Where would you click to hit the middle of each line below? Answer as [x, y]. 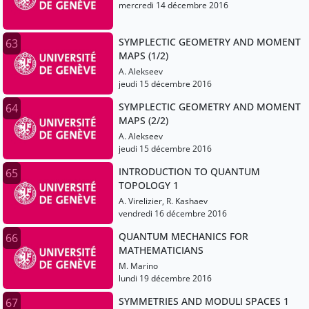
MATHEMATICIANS [161, 250]
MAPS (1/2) [143, 56]
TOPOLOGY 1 [149, 186]
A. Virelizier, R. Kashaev [163, 201]
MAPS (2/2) [143, 121]
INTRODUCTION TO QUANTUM [189, 172]
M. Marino [138, 266]
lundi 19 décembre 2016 [165, 279]
